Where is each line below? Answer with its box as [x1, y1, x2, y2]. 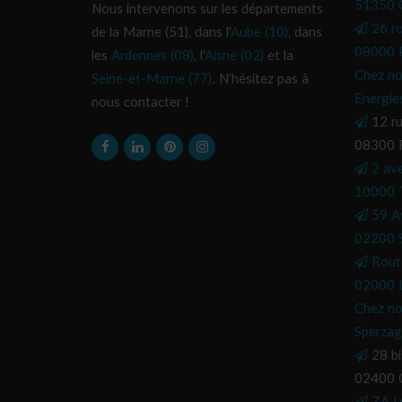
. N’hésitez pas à [212, 73, 309, 86]
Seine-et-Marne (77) [92, 73, 212, 86]
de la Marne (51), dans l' [92, 26, 231, 39]
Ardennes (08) [111, 49, 194, 63]
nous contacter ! [92, 96, 189, 109]
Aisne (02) [205, 49, 264, 63]
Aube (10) [231, 26, 288, 39]
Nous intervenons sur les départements [92, 3, 323, 16]
